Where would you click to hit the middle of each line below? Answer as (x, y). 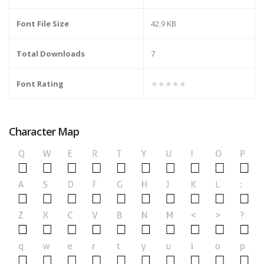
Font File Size (43, 24)
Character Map (44, 132)
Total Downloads (51, 54)
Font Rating (40, 84)
